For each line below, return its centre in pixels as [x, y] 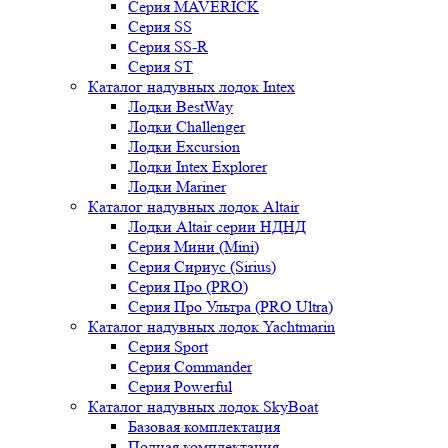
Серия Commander [190, 366]
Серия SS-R [168, 46]
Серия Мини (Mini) [193, 246]
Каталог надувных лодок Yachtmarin [211, 326]
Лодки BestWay [180, 106]
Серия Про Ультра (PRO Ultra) [230, 306]
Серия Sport [168, 346]
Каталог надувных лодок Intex [191, 86]
